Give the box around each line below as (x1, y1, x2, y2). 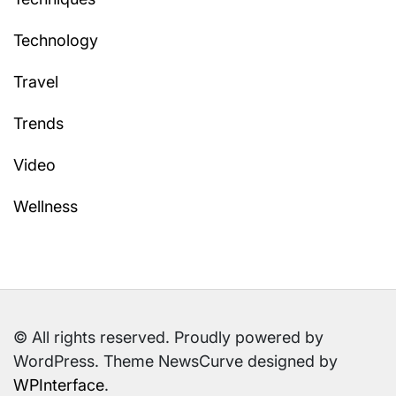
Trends (13, 113, 64, 133)
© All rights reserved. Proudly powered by (13, 327, 324, 346)
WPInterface (13, 375, 104, 394)
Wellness (13, 196, 78, 216)
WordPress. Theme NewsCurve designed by (13, 351, 338, 370)
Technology (13, 30, 98, 49)
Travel (13, 72, 58, 91)
